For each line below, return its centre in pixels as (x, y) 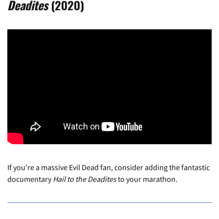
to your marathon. (147, 179)
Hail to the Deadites (85, 179)
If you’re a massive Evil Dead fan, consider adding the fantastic (109, 167)
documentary (30, 179)
